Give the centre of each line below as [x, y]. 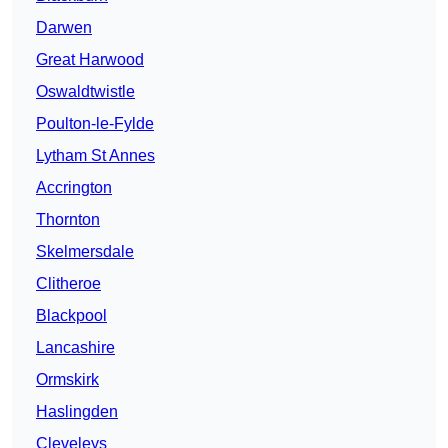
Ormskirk [67, 380]
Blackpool [71, 316]
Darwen [64, 28]
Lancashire [75, 348]
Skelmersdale [85, 252]
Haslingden [77, 412]
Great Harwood [90, 60]
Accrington [74, 188]
